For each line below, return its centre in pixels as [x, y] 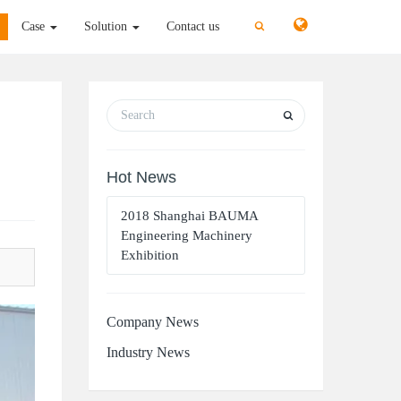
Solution [107, 26]
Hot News [141, 177]
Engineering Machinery [186, 235]
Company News [152, 322]
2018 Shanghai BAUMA [189, 216]
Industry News [148, 352]
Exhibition [149, 255]
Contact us [193, 26]
